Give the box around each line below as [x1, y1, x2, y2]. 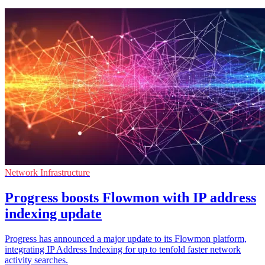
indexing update [5, 205, 102, 221]
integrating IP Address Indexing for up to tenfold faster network [5, 244, 241, 254]
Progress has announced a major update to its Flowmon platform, [5, 233, 247, 244]
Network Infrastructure [5, 167, 90, 177]
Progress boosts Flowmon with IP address [5, 189, 256, 205]
